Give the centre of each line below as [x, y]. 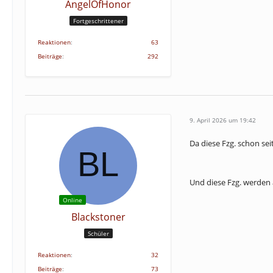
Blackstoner [98, 217]
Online [73, 200]
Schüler [98, 233]
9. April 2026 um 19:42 [223, 120]
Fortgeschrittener [98, 20]
